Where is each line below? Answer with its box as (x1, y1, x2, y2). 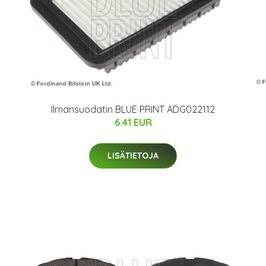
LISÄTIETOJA (107, 150, 159, 161)
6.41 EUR (114, 116, 152, 129)
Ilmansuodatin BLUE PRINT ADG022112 (51, 103, 215, 116)
